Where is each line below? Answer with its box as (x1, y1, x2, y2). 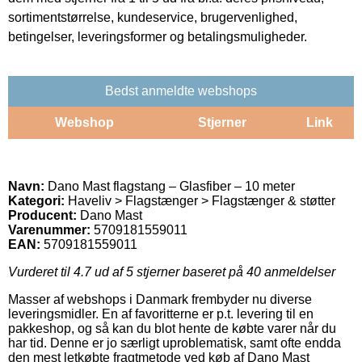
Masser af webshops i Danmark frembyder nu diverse (8, 292, 312, 306)
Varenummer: (8, 222, 90, 237)
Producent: (8, 208, 77, 222)
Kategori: (8, 193, 65, 208)
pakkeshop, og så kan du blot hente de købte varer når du (8, 321, 336, 335)
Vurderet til (8, 264, 74, 279)
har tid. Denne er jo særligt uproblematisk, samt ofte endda (8, 335, 341, 350)
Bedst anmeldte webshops (105, 83, 257, 98)
